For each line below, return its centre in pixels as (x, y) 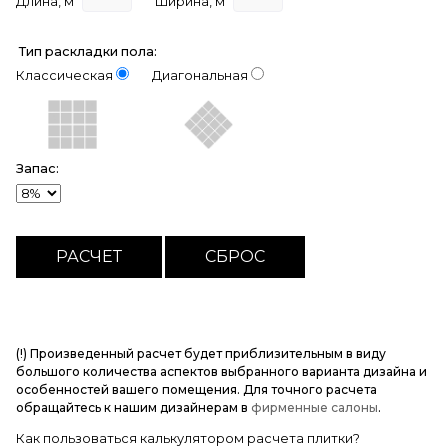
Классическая (64, 75)
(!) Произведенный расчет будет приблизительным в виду (201, 353)
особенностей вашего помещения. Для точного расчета (196, 389)
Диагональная (200, 75)
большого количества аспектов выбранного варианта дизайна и (221, 371)
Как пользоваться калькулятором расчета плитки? (188, 438)
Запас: (37, 168)
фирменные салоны (314, 407)
